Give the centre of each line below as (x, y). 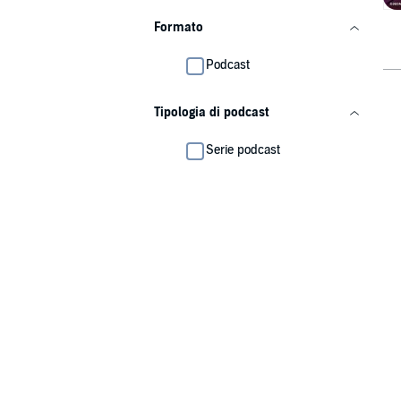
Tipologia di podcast (212, 112)
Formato (179, 27)
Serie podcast (243, 150)
